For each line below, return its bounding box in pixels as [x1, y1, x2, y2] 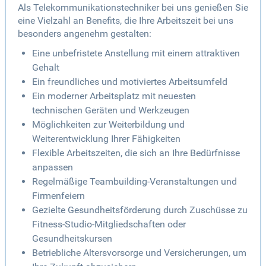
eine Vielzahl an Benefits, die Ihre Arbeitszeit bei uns [18, 15, 233, 27]
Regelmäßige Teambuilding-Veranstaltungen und [32, 176, 237, 188]
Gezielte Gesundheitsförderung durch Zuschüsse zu [32, 204, 248, 216]
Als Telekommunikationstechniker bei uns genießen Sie [18, 2, 248, 14]
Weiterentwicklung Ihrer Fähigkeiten [32, 133, 180, 145]
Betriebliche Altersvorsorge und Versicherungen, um [32, 247, 246, 259]
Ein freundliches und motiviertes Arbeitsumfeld [32, 76, 227, 88]
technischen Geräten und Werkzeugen [32, 104, 189, 116]
